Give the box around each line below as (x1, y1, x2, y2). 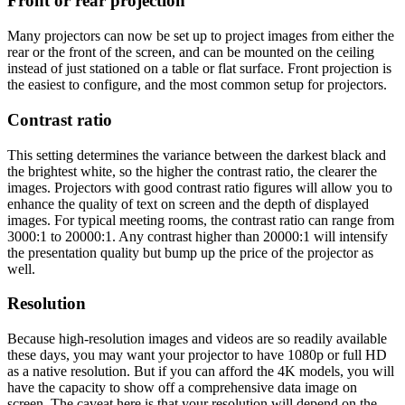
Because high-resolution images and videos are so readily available (7, 331, 387, 346)
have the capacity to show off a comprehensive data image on (7, 380, 357, 395)
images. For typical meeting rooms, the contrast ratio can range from (7, 212, 394, 228)
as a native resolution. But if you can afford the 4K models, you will (7, 363, 394, 379)
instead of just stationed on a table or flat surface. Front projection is (7, 61, 391, 77)
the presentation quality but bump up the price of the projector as (7, 244, 373, 260)
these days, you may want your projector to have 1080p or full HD (7, 347, 387, 363)
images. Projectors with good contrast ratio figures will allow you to (7, 179, 392, 195)
